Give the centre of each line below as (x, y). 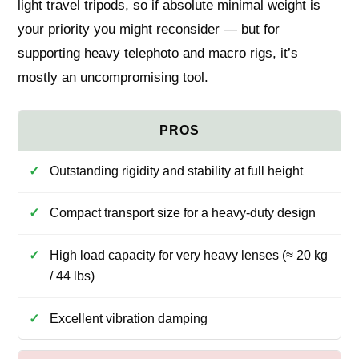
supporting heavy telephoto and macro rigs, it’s (158, 54)
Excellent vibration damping (128, 318)
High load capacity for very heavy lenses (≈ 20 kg (188, 256)
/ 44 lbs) (72, 276)
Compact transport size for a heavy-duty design (182, 213)
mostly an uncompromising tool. (113, 78)
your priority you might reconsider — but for (149, 30)
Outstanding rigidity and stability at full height (176, 171)
